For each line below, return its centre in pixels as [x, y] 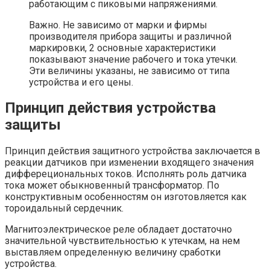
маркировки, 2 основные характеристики [122, 48]
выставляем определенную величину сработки [113, 253]
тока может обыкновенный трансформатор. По [112, 186]
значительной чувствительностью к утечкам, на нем [122, 241]
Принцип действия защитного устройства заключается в [133, 151]
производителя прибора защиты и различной [130, 36]
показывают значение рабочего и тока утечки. [133, 59]
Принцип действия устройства [110, 108]
